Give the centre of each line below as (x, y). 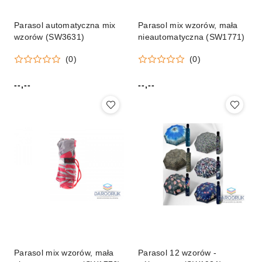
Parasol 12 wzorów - (177, 253)
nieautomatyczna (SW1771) (192, 37)
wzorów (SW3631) (49, 37)
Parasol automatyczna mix (65, 25)
